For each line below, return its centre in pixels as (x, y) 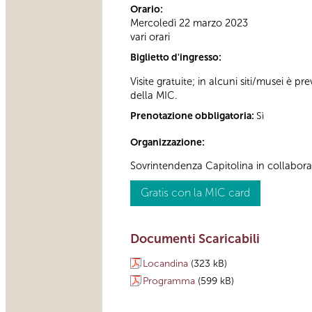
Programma (169, 281)
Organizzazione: (169, 142)
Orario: (148, 10)
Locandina (165, 264)
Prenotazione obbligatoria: (193, 116)
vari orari (150, 37)
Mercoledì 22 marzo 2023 (189, 23)
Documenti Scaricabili (195, 239)
